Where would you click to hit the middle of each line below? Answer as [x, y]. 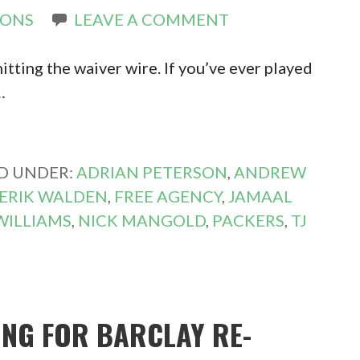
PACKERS [249, 220]
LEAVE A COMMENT [152, 19]
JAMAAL [261, 196]
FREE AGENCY [168, 196]
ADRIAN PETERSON [152, 172]
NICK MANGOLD [142, 220]
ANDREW [270, 172]
